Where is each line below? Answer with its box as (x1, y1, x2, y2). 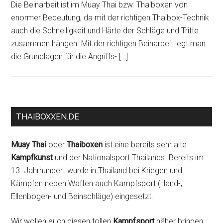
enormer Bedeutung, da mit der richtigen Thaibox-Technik (11, 13, 210, 22)
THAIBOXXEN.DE (16, 112, 80, 121)
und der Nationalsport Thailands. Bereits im (53, 153, 204, 162)
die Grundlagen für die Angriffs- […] (11, 52, 128, 61)
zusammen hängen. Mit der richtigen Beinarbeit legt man (11, 39, 206, 48)
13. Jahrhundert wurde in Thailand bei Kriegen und (11, 166, 183, 175)
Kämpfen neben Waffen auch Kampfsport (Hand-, (11, 179, 183, 188)
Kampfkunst (11, 153, 53, 162)
